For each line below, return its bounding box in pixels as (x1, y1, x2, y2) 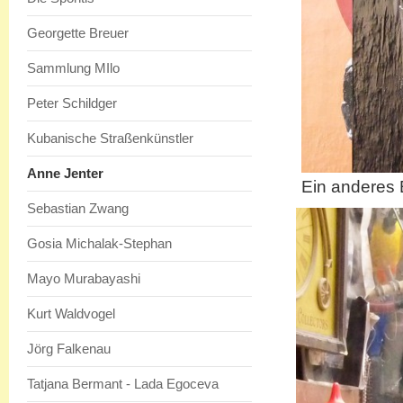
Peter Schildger (27, 95, 117, 111)
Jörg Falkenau (27, 341, 111, 356)
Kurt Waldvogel (27, 306, 115, 321)
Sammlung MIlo (27, 60, 120, 76)
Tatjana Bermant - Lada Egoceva (27, 376, 219, 391)
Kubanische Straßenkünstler (27, 130, 193, 146)
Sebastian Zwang (27, 201, 129, 216)
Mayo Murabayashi (27, 271, 140, 286)
